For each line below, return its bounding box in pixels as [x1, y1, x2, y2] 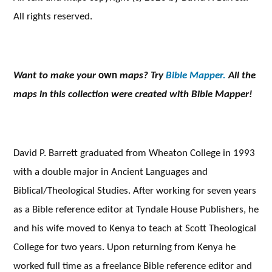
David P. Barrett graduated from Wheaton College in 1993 [13, 146, 255, 160]
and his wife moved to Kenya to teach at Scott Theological [13, 221, 256, 235]
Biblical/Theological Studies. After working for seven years [13, 183, 256, 197]
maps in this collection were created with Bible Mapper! [13, 87, 253, 101]
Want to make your [13, 68, 98, 82]
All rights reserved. [13, 10, 92, 24]
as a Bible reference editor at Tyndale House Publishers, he [13, 202, 259, 216]
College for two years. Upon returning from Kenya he [13, 240, 236, 254]
